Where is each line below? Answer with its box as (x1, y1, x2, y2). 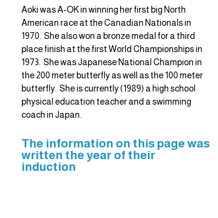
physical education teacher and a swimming (21, 97, 191, 107)
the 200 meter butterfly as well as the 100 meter (21, 71, 203, 81)
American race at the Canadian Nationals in (21, 18, 191, 28)
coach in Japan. (21, 110, 81, 120)
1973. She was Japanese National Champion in (21, 57, 202, 68)
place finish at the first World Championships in (21, 44, 202, 54)
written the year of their (21, 148, 155, 162)
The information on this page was (21, 136, 210, 150)
